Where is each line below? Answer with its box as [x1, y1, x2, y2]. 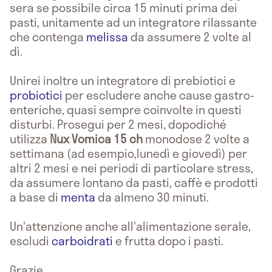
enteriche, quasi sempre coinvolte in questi [10, 100, 242, 118]
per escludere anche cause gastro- [65, 86, 254, 104]
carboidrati [52, 231, 113, 250]
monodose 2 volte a [143, 129, 250, 148]
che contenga [10, 27, 86, 46]
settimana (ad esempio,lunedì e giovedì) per [10, 144, 247, 162]
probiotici [10, 86, 65, 104]
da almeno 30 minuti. [95, 188, 209, 206]
